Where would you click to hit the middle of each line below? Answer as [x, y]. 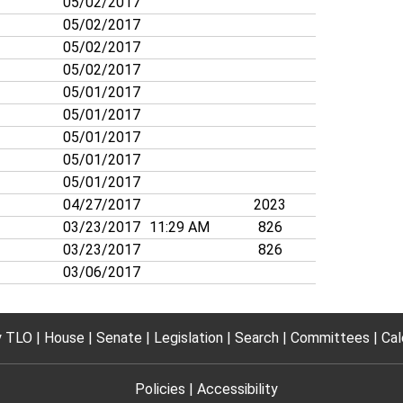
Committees [330, 338]
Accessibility [237, 390]
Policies [160, 390]
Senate [119, 338]
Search [256, 338]
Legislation [188, 338]
